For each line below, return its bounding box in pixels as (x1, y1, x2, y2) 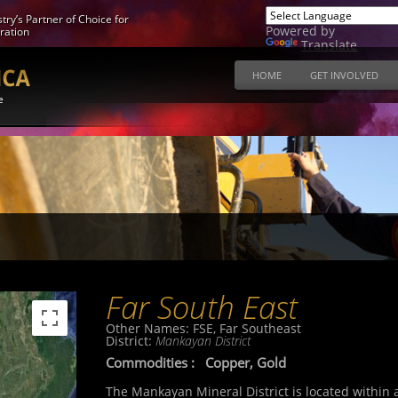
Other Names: (105, 320, 193, 337)
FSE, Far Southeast (192, 320, 301, 337)
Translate (301, 36, 357, 53)
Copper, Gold (201, 354, 286, 371)
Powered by (266, 22, 335, 39)
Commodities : (105, 354, 202, 371)
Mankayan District (155, 332, 251, 349)
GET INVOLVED (310, 68, 378, 82)
